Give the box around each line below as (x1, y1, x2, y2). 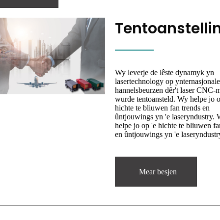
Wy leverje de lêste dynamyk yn (115, 68, 214, 77)
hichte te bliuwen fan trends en (115, 104, 210, 112)
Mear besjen (139, 167, 177, 176)
